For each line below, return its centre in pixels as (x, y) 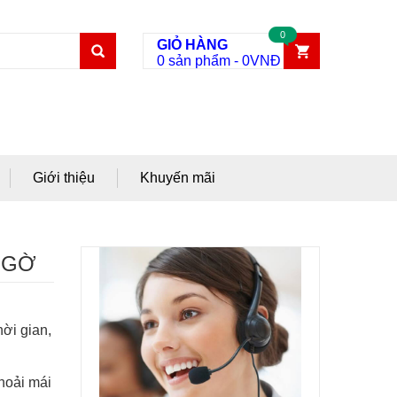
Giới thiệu (64, 178)
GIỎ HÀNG (192, 45)
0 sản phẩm (194, 61)
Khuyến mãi (178, 178)
